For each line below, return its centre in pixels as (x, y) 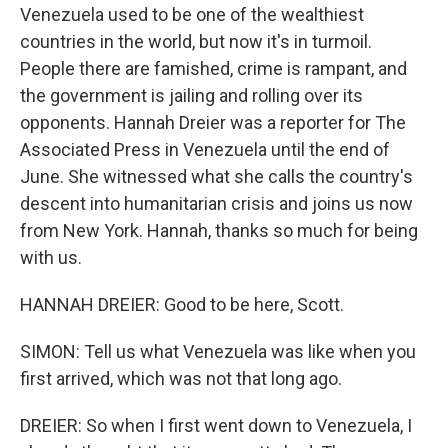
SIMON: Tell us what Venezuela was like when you (218, 351)
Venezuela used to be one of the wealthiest (192, 14)
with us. (51, 257)
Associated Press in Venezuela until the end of (205, 149)
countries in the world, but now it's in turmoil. (196, 41)
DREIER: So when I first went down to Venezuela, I (216, 425)
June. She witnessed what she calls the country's (216, 176)
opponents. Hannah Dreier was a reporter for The (213, 122)
